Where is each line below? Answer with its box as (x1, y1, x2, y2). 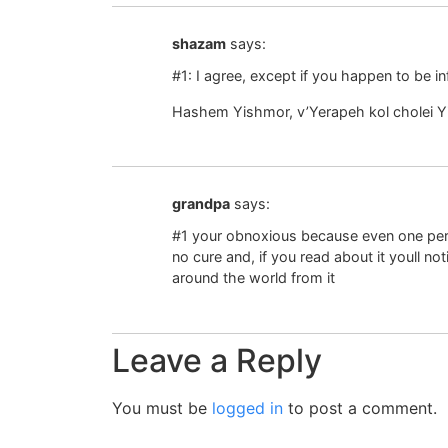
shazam (172, 34, 226, 52)
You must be (112, 397, 212, 418)
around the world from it (172, 269, 335, 287)
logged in (212, 397, 283, 418)
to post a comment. (283, 397, 437, 418)
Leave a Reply (112, 340, 322, 380)
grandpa (172, 194, 230, 212)
